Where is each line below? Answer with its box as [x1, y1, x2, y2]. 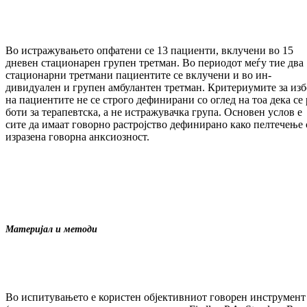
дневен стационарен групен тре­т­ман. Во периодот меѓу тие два [5, 57, 304, 69]
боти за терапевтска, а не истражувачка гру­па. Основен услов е [5, 106, 302, 119]
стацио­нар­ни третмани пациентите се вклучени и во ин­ [5, 69, 271, 82]
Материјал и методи [5, 224, 97, 235]
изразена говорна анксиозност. [5, 131, 149, 143]
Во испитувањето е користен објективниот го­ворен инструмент [5, 291, 306, 304]
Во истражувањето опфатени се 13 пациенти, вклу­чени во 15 [5, 45, 293, 57]
